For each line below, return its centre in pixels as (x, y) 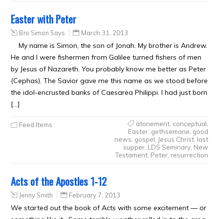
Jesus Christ (176, 139)
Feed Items (36, 125)
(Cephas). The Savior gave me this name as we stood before (109, 81)
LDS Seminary (169, 147)
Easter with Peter (44, 19)
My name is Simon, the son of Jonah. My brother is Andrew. (113, 45)
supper (134, 147)
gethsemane (170, 131)
